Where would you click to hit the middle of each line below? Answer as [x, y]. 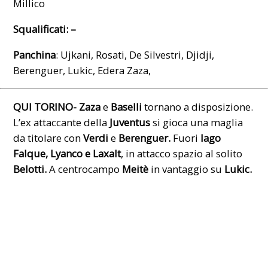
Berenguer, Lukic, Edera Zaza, [82, 70]
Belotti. [30, 169]
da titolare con [48, 138]
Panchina [35, 54]
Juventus [130, 123]
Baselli [127, 107]
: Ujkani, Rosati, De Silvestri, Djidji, [135, 54]
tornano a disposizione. [198, 107]
